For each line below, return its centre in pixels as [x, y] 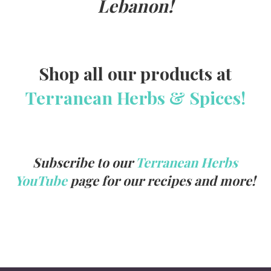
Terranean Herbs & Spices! [135, 97]
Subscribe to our [84, 162]
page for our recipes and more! [162, 180]
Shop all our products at [135, 73]
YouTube [41, 180]
